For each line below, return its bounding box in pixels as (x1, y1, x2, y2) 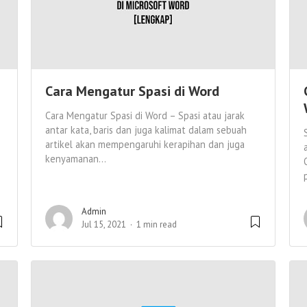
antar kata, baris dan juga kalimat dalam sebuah (45, 123, 247, 137)
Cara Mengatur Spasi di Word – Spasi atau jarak (45, 109, 245, 123)
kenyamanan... (45, 152, 106, 166)
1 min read (136, 219, 177, 231)
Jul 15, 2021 (82, 219, 126, 231)
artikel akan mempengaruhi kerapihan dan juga (45, 138, 245, 151)
